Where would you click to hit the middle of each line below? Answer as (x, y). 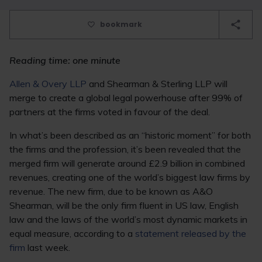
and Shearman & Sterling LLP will (157, 84)
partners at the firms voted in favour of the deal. (110, 112)
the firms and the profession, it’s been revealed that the (125, 149)
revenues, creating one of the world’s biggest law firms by (130, 177)
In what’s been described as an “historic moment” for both (130, 135)
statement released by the (191, 233)
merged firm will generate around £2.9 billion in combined (127, 163)
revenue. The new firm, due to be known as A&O (111, 191)
